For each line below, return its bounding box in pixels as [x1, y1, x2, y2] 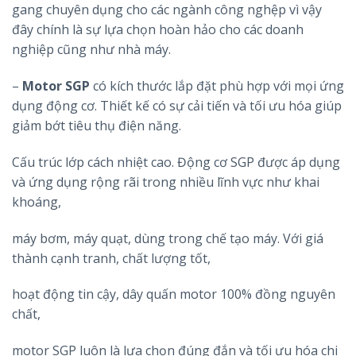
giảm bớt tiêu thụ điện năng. [12, 116, 181, 134]
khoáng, [12, 192, 61, 211]
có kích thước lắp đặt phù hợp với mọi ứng [90, 76, 344, 95]
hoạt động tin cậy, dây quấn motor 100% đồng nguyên [12, 285, 335, 304]
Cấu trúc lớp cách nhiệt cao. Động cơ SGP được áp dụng [12, 153, 340, 171]
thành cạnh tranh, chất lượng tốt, [12, 249, 211, 267]
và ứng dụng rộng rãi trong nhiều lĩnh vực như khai [12, 172, 319, 191]
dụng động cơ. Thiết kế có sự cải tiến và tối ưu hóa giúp [12, 96, 342, 114]
